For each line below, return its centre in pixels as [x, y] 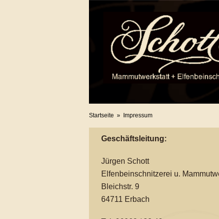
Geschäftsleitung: [134, 139]
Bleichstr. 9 [120, 186]
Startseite [101, 115]
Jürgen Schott [125, 161]
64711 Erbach [125, 199]
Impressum [138, 115]
